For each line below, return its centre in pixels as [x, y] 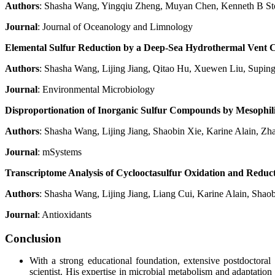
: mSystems [60, 152]
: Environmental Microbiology [96, 89]
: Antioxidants [64, 214]
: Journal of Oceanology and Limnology [115, 26]
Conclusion [33, 238]
